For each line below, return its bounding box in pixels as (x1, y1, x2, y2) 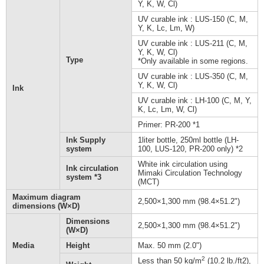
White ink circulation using (138, 160, 227, 169)
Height (66, 241, 90, 250)
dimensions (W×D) (12, 202, 80, 211)
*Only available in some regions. (138, 57, 248, 66)
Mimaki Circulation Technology (138, 169, 242, 178)
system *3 (66, 173, 101, 182)
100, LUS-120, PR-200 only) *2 (138, 144, 243, 154)
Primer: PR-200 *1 (138, 120, 200, 130)
